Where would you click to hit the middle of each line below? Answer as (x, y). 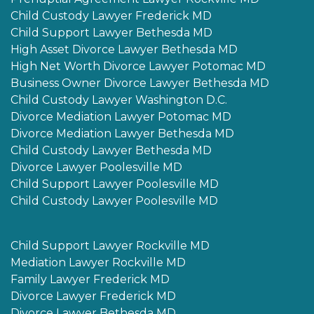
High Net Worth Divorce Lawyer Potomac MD (138, 67)
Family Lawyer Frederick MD (90, 280)
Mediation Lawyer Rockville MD (98, 263)
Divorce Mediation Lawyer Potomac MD (121, 117)
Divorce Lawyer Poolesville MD (96, 168)
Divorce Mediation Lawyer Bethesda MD (122, 134)
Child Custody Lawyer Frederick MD (111, 16)
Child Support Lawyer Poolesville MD (115, 184)
